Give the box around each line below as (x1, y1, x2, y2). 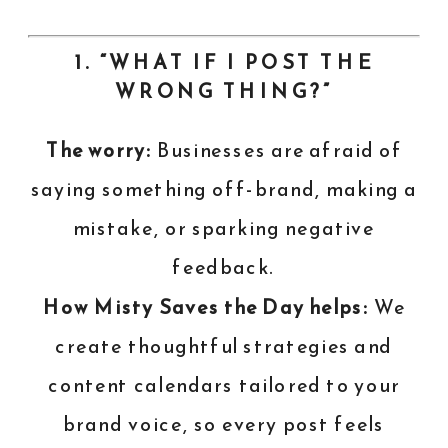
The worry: (45, 135, 152, 166)
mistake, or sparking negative (73, 214, 375, 244)
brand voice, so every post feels (63, 410, 385, 440)
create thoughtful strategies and (55, 331, 393, 362)
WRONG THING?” (115, 77, 333, 107)
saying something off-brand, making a (30, 175, 418, 205)
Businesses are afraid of (151, 135, 403, 166)
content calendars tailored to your (47, 371, 401, 401)
